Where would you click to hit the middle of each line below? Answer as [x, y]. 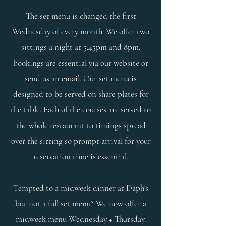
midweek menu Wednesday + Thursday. [81, 219]
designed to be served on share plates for [81, 94]
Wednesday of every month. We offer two [81, 32]
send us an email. [54, 78]
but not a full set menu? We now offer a [81, 204]
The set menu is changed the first [81, 16]
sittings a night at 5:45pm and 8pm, [81, 47]
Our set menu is [110, 78]
